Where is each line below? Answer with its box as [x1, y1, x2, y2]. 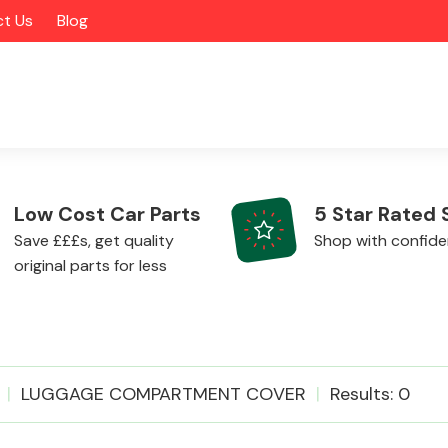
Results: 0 [330, 382, 410, 406]
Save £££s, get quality [14, 230, 174, 251]
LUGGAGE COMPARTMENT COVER [21, 382, 306, 406]
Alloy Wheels [249, 374, 347, 396]
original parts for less [14, 255, 167, 276]
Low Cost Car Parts [14, 201, 201, 227]
